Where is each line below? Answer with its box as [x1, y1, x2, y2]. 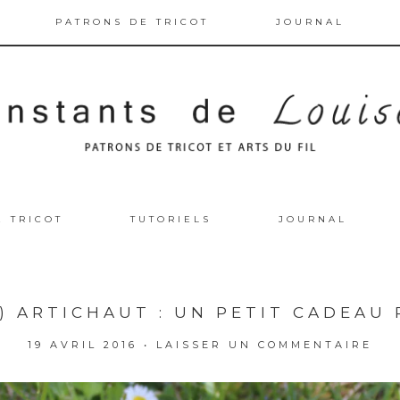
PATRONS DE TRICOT [54, 16, 209, 28]
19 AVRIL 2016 [28, 337, 137, 351]
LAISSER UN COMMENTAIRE [156, 337, 372, 351]
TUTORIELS [130, 212, 212, 225]
